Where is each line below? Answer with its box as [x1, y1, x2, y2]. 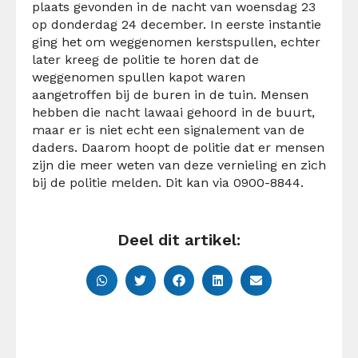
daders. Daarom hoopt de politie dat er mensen [32, 139, 324, 155]
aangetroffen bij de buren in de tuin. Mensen [32, 86, 308, 102]
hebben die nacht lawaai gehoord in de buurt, [32, 104, 315, 120]
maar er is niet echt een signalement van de [32, 121, 304, 137]
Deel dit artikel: [117, 229, 241, 249]
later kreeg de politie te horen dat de [32, 51, 259, 67]
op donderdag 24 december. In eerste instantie [32, 16, 321, 32]
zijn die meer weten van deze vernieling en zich [32, 157, 326, 173]
